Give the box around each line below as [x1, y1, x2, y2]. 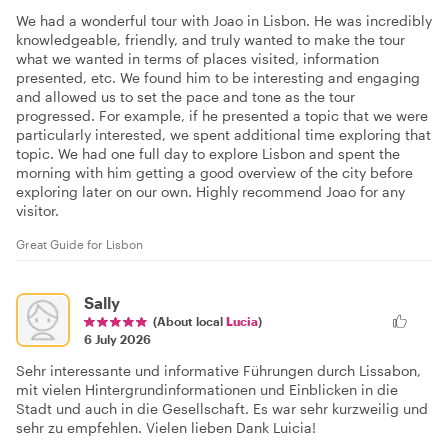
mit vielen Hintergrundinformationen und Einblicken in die [16, 381, 398, 399]
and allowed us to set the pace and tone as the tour [16, 88, 355, 106]
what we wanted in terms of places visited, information [16, 50, 379, 68]
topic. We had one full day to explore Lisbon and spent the [16, 145, 400, 163]
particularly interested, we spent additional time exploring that [16, 126, 431, 144]
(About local [153, 314, 226, 329]
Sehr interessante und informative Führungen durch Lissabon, [16, 362, 421, 380]
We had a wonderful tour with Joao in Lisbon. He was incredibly [16, 12, 432, 30]
